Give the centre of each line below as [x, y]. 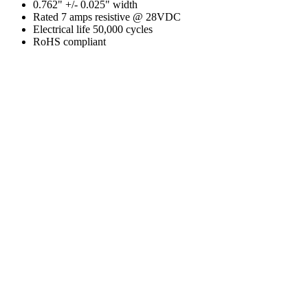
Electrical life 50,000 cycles [93, 29]
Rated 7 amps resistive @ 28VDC [107, 16]
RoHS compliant [69, 41]
